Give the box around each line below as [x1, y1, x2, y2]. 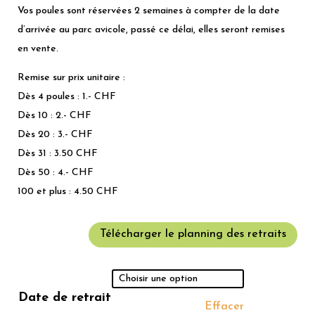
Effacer [205, 301, 244, 313]
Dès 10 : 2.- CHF [18, 110, 91, 121]
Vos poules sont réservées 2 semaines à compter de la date [18, 5, 280, 16]
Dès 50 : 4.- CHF [18, 167, 94, 178]
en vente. [18, 43, 58, 54]
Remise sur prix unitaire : [18, 72, 125, 83]
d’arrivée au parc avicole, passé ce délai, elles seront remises [18, 24, 285, 35]
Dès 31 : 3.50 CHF [18, 148, 98, 159]
